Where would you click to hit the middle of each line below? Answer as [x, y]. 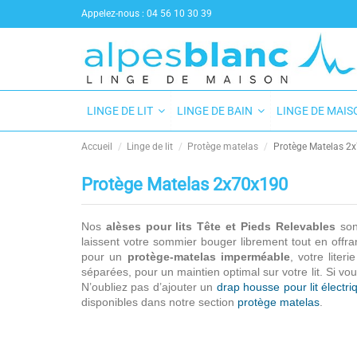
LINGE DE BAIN [216, 111]
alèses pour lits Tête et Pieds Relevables [220, 227]
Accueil [97, 147]
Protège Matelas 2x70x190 [184, 185]
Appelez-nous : [114, 14]
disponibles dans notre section [159, 302]
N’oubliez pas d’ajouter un [149, 287]
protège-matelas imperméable [208, 257]
